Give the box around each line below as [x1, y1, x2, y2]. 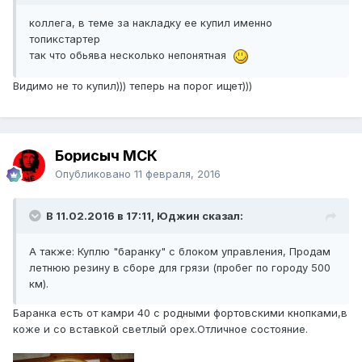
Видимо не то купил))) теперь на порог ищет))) [13, 78, 252, 92]
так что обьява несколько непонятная [29, 48, 233, 62]
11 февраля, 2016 [134, 167, 221, 181]
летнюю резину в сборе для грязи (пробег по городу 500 [29, 261, 330, 275]
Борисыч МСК [55, 147, 158, 165]
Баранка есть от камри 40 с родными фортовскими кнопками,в [13, 306, 347, 320]
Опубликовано [55, 167, 134, 181]
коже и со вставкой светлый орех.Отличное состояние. [13, 322, 308, 336]
